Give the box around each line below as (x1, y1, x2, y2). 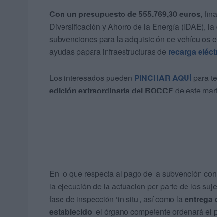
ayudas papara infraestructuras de (49, 46, 168, 58)
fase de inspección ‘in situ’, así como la (49, 193, 185, 205)
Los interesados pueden (49, 72, 134, 84)
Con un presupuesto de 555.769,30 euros (49, 8, 201, 20)
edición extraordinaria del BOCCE (49, 85, 173, 96)
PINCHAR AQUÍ (134, 72, 191, 84)
